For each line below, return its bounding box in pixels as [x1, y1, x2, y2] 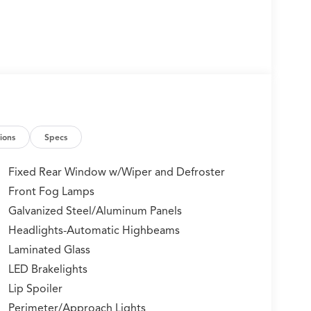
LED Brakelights [8, 262, 87, 277]
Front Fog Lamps [8, 185, 94, 199]
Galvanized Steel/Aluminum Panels [8, 204, 182, 219]
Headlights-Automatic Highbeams [8, 224, 180, 238]
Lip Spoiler [8, 282, 62, 296]
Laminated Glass [8, 243, 90, 258]
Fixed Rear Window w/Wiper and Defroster [8, 165, 225, 180]
